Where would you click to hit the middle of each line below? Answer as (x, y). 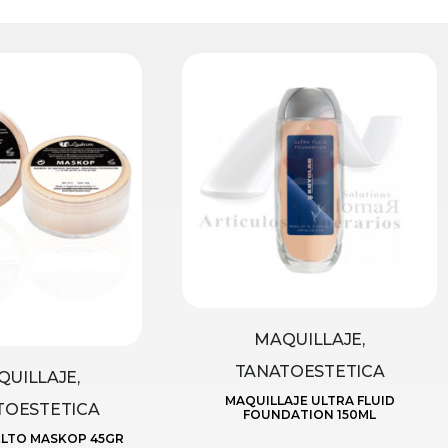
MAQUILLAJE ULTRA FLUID (309, 400)
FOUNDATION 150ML (309, 414)
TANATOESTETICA (309, 371)
